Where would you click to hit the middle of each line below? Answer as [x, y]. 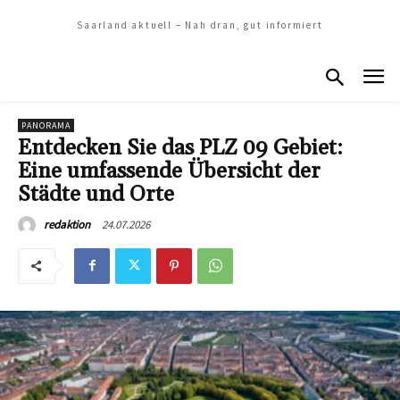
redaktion [67, 224]
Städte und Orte [96, 194]
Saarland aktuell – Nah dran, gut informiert [200, 25]
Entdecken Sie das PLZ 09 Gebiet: [180, 148]
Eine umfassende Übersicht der [169, 171]
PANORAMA [46, 125]
